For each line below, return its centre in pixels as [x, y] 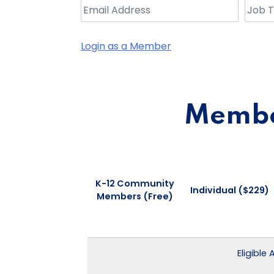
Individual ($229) [229, 190]
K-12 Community [135, 183]
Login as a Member [126, 46]
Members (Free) [135, 196]
